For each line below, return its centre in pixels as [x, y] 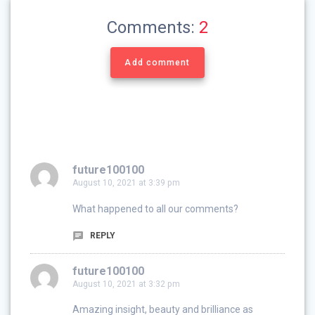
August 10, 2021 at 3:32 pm [126, 284]
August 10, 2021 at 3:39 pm [126, 183]
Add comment [157, 63]
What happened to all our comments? [155, 208]
